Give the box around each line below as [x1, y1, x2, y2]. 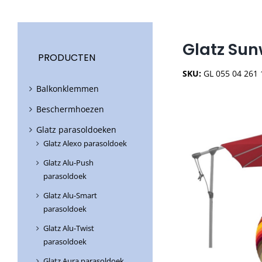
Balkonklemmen [36, 83, 99, 95]
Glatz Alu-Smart [43, 190, 97, 201]
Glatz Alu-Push [43, 157, 94, 168]
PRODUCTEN [38, 51, 95, 65]
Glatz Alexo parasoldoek [43, 138, 127, 149]
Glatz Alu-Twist [43, 223, 94, 234]
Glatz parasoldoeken [36, 124, 116, 136]
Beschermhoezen [36, 104, 104, 115]
